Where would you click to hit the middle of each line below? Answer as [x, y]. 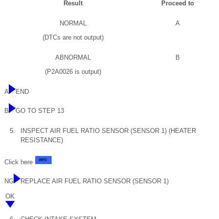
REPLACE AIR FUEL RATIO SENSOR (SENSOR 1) [95, 181]
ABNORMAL [73, 57]
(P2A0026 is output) [73, 71]
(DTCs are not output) [73, 37]
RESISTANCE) [42, 140]
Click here [20, 162]
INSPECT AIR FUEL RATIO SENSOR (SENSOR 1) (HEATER [108, 131]
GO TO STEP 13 [40, 110]
